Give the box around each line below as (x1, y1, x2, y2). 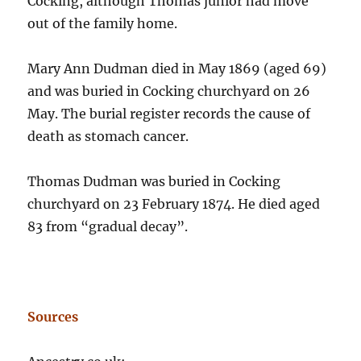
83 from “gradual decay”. (27, 218, 189, 234)
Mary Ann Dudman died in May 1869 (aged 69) (27, 60, 327, 77)
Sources (27, 309, 79, 325)
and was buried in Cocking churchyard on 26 (27, 83, 311, 99)
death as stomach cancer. (27, 128, 189, 144)
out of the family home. (27, 15, 178, 31)
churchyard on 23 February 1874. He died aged (27, 196, 321, 212)
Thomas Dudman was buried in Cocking (27, 173, 281, 189)
